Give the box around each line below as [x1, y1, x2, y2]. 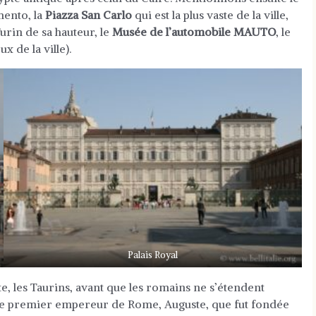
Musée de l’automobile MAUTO [112, 25, 276, 39]
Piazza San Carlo [45, 8, 132, 22]
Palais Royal [128, 249, 178, 261]
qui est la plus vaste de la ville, [132, 8, 288, 22]
